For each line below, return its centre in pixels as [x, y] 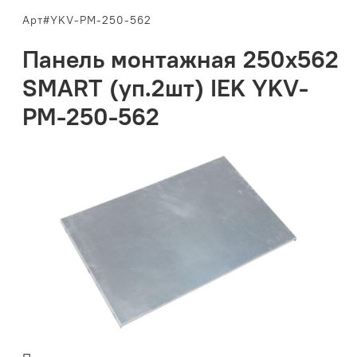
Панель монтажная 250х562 [181, 59]
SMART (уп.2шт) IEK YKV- [166, 88]
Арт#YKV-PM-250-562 [87, 20]
